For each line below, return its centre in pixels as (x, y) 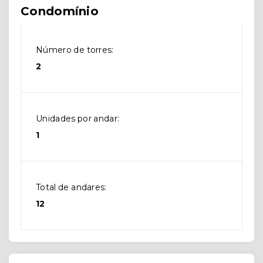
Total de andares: (71, 188)
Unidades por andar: (78, 119)
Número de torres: (75, 50)
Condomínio (60, 11)
